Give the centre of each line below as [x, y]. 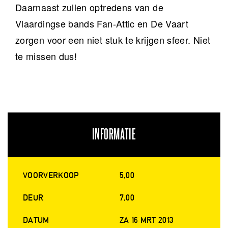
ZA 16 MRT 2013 [147, 220]
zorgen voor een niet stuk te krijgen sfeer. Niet [113, 40]
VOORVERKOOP [51, 176]
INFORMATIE [114, 135]
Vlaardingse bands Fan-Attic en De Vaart [102, 24]
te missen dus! [46, 56]
